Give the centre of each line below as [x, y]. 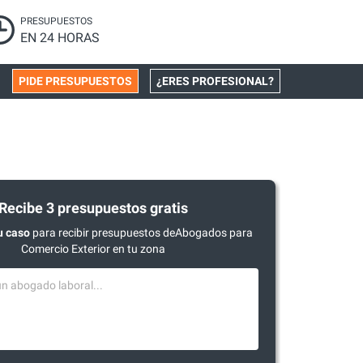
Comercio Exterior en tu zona [94, 249]
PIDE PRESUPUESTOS [75, 81]
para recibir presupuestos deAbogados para [141, 233]
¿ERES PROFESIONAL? [215, 81]
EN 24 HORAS [60, 38]
